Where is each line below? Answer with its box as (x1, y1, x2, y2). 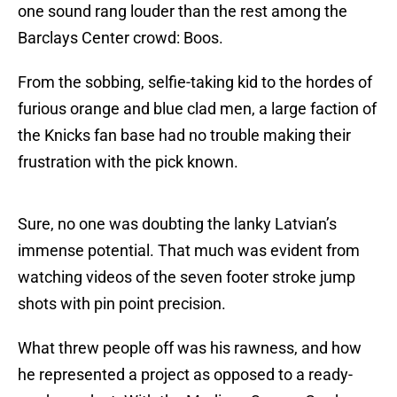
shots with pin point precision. (18, 294, 226, 314)
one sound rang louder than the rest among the (18, 2, 347, 21)
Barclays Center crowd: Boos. (18, 28, 223, 48)
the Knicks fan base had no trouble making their (18, 126, 351, 145)
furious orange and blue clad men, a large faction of (18, 99, 377, 119)
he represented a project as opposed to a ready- (18, 365, 353, 385)
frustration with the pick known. (18, 152, 238, 172)
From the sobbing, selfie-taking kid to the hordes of (18, 73, 372, 92)
